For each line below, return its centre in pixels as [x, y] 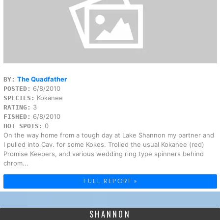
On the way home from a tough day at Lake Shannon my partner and [109, 135]
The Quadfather [42, 79]
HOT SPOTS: [23, 126]
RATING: [17, 107]
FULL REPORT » [111, 180]
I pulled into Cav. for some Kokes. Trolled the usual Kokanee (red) [104, 144]
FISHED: [17, 116]
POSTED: [17, 88]
